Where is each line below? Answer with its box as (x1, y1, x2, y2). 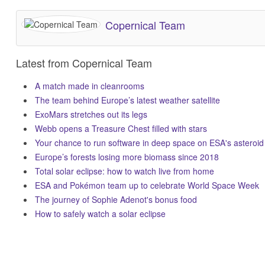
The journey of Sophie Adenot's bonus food (34, 193, 197, 206)
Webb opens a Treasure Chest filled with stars (34, 122, 207, 135)
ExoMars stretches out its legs (34, 108, 147, 121)
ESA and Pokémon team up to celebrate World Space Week (34, 179, 259, 192)
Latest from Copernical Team (15, 55, 152, 71)
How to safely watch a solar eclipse (34, 208, 166, 220)
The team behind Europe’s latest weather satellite (34, 94, 220, 106)
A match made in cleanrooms (34, 80, 144, 92)
